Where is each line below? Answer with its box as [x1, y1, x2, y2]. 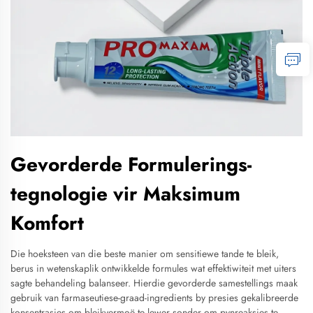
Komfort [10, 209, 84, 238]
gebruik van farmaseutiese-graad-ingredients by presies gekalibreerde [10, 291, 298, 305]
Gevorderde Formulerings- [10, 150, 252, 179]
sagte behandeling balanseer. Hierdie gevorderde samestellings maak [10, 276, 298, 290]
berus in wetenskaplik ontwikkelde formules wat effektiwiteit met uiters [10, 261, 296, 275]
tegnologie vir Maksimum [10, 180, 240, 208]
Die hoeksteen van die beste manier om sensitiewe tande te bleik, [10, 247, 279, 261]
